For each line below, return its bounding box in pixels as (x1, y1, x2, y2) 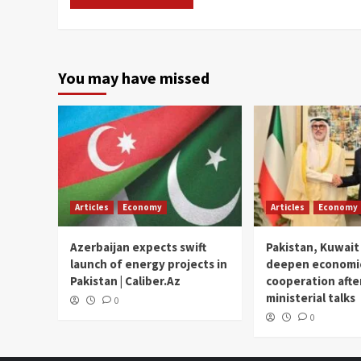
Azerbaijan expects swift (70, 239, 206, 255)
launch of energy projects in (70, 255, 227, 272)
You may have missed (58, 67, 210, 88)
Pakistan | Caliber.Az (70, 272, 180, 288)
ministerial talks (266, 289, 355, 305)
